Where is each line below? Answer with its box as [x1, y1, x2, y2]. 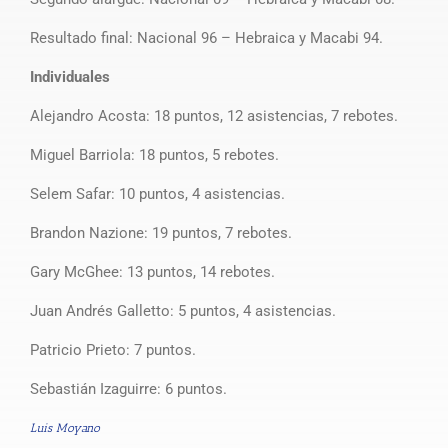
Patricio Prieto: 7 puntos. [29, 340, 196, 359]
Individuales [29, 67, 110, 86]
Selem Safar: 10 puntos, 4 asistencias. [29, 184, 285, 203]
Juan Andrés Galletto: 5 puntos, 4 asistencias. [29, 301, 336, 320]
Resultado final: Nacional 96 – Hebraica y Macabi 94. [29, 28, 383, 47]
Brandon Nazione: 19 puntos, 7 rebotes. [29, 223, 292, 242]
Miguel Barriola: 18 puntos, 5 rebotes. [29, 145, 279, 164]
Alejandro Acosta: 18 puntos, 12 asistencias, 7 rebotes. [29, 106, 398, 125]
